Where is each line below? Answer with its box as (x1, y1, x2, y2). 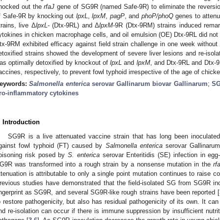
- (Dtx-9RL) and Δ (47, 21, 100, 29)
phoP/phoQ (141, 12, 173, 20)
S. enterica (68, 151, 100, 159)
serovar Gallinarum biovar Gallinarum (89, 80, 208, 87)
